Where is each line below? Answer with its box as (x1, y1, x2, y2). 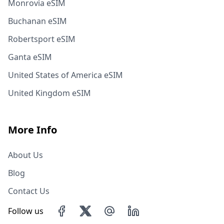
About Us (8, 149, 43, 160)
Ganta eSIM (8, 51, 52, 62)
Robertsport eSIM (8, 33, 75, 44)
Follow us (8, 205, 43, 216)
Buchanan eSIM (8, 15, 67, 26)
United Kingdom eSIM (8, 87, 91, 98)
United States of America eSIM (8, 69, 123, 80)
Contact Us (8, 185, 49, 196)
